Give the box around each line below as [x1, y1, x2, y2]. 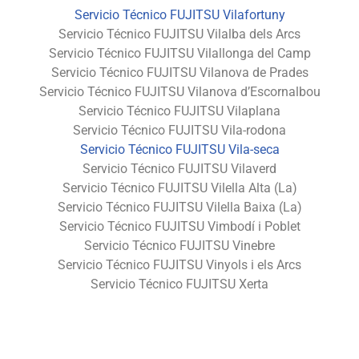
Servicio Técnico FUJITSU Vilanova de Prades [50, 64, 309, 80]
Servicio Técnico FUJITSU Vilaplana [79, 103, 280, 119]
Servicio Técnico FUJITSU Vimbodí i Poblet [58, 218, 301, 234]
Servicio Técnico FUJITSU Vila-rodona [73, 122, 286, 138]
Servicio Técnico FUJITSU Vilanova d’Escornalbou [38, 83, 321, 99]
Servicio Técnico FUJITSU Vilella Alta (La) [62, 179, 297, 196]
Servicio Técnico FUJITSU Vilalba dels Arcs [58, 26, 301, 42]
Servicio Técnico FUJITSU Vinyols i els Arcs [58, 256, 301, 272]
